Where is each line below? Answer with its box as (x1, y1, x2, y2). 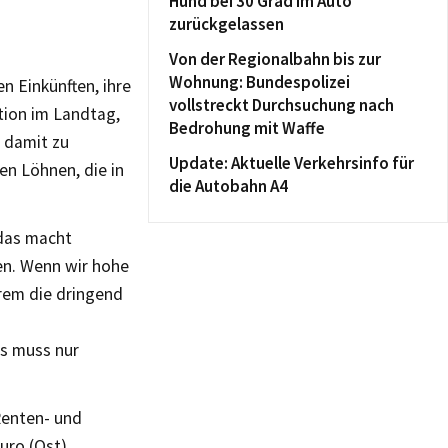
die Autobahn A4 (169, 175, 288, 197)
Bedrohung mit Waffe (169, 117, 325, 139)
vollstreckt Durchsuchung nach (169, 94, 394, 116)
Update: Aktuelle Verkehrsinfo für (169, 152, 414, 174)
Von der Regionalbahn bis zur (169, 48, 381, 70)
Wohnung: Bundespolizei (169, 71, 350, 93)
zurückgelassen (169, 13, 284, 35)
